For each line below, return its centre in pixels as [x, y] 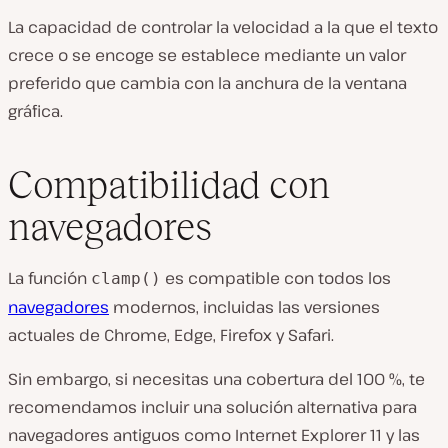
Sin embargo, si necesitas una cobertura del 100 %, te [216, 378]
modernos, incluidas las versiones [244, 306]
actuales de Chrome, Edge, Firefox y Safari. [171, 334]
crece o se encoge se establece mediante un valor [207, 55]
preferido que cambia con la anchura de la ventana [207, 83]
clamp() [126, 278]
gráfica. [35, 111]
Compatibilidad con [169, 184]
